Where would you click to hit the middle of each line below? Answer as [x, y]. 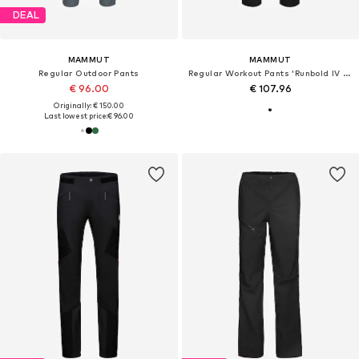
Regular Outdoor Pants [89, 73]
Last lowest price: [75, 115]
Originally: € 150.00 [89, 105]
